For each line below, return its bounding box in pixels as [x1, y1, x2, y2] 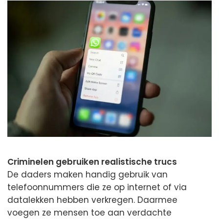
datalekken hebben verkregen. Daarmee [7, 194, 177, 206]
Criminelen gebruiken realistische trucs [7, 155, 177, 168]
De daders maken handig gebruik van [7, 168, 168, 180]
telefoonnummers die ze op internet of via [7, 181, 187, 193]
